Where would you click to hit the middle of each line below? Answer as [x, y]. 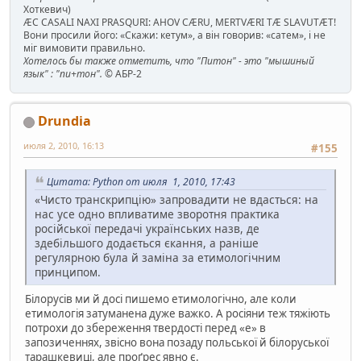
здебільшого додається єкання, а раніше [147, 243]
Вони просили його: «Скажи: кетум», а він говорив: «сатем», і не [174, 35]
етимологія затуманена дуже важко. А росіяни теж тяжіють [178, 314]
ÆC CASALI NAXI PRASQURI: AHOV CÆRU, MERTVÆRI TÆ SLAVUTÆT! [180, 23]
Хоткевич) [47, 10]
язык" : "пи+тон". [63, 74]
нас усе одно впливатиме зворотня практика [157, 214]
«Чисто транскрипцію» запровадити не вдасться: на [176, 200]
